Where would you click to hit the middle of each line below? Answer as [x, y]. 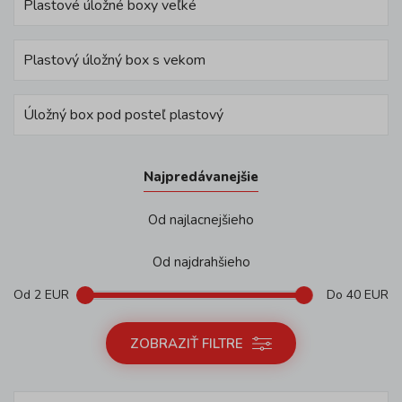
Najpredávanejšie [201, 177]
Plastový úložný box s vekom [114, 60]
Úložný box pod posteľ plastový [123, 115]
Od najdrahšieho [201, 262]
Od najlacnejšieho [201, 220]
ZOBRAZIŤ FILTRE [187, 343]
